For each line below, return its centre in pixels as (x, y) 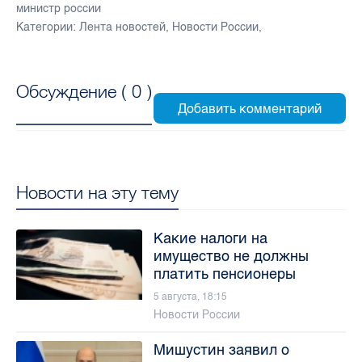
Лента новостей (122, 27)
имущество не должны (231, 256)
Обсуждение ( (74, 92)
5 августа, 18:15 (190, 296)
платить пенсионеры (224, 274)
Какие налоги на (210, 238)
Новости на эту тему (97, 192)
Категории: (46, 27)
